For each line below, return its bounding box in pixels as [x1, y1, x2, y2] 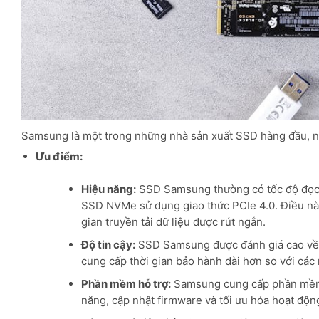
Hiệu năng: [81, 182, 136, 196]
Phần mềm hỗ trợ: [81, 276, 171, 291]
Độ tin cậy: [81, 237, 135, 251]
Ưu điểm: [35, 150, 83, 164]
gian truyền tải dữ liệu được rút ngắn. [81, 214, 266, 229]
